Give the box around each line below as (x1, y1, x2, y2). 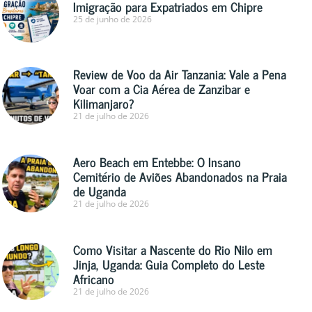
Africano (73, 268, 115, 290)
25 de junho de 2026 (73, 13, 153, 26)
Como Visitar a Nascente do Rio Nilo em (73, 239, 273, 260)
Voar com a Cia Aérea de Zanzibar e (73, 78, 251, 100)
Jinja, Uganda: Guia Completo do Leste (73, 253, 265, 275)
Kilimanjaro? (73, 93, 135, 114)
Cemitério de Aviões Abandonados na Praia (73, 166, 288, 187)
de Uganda (73, 180, 127, 202)
